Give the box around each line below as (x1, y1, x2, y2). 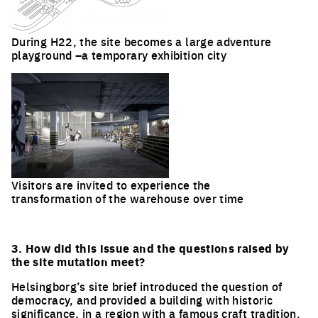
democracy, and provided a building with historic (11, 291, 273, 307)
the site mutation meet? (11, 253, 146, 270)
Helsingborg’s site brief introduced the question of (11, 278, 283, 294)
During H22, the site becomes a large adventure (11, 33, 272, 49)
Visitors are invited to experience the (11, 176, 211, 192)
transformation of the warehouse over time (11, 190, 244, 206)
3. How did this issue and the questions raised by (11, 239, 290, 256)
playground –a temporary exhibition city (11, 46, 227, 62)
